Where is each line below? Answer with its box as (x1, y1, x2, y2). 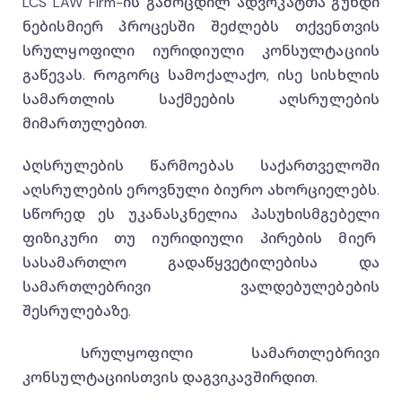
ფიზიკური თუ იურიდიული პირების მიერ (22, 229, 380, 248)
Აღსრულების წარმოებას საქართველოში (22, 156, 380, 175)
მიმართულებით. (22, 114, 152, 133)
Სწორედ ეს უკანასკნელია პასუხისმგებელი (22, 205, 380, 223)
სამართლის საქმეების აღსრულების (22, 90, 380, 109)
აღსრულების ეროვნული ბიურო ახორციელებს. (22, 180, 380, 199)
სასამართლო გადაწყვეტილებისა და (22, 253, 380, 272)
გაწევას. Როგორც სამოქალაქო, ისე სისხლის (22, 66, 380, 84)
